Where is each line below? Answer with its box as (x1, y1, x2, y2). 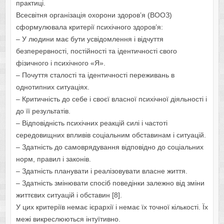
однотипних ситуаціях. (15, 83, 89, 91)
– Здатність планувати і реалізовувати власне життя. (15, 167, 187, 175)
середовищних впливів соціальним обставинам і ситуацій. (15, 131, 206, 139)
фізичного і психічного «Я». (15, 59, 105, 67)
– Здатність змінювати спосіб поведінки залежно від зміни (15, 179, 204, 187)
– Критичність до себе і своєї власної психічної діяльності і (15, 95, 207, 103)
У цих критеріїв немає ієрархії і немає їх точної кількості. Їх (15, 203, 208, 211)
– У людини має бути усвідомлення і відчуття (15, 35, 163, 43)
